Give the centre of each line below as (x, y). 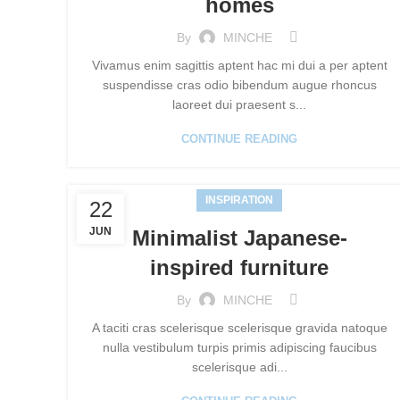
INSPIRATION (239, 200)
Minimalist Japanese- (239, 238)
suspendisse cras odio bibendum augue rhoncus (239, 85)
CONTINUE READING (239, 139)
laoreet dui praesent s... (239, 104)
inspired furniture (239, 267)
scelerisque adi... (239, 367)
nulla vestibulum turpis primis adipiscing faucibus (239, 347)
